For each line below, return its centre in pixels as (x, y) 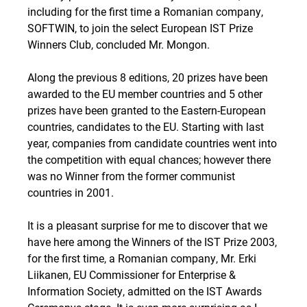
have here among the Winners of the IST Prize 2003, (152, 242)
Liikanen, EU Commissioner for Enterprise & (132, 274)
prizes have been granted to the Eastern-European (147, 110)
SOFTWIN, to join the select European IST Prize (140, 28)
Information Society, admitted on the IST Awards (145, 291)
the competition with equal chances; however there (149, 159)
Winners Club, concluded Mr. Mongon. (119, 44)
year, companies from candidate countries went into (152, 143)
